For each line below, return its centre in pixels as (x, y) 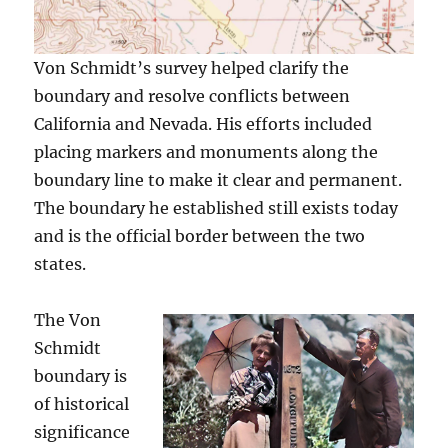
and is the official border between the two (200, 235)
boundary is (81, 375)
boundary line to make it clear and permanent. (218, 179)
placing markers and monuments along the (206, 151)
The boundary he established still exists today (216, 207)
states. (60, 263)
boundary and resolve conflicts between (192, 95)
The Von (68, 319)
